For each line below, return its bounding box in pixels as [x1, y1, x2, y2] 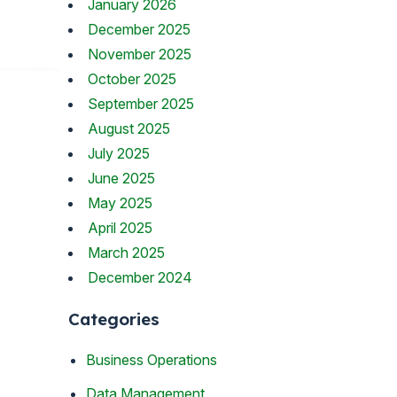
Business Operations [86, 351, 217, 370]
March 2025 [88, 243, 165, 261]
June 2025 [88, 168, 155, 187]
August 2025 [88, 119, 170, 137]
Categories [68, 307, 160, 330]
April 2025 [88, 218, 152, 237]
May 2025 [88, 193, 152, 212]
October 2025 [88, 69, 176, 88]
